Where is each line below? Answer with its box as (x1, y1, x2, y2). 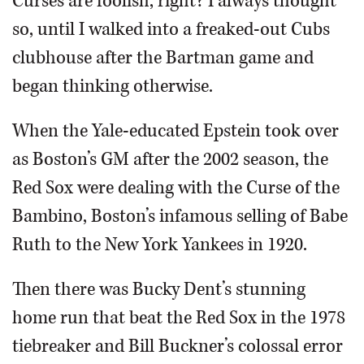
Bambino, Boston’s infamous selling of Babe (12, 204, 348, 229)
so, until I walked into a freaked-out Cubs (12, 17, 330, 42)
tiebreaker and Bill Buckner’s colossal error (12, 334, 343, 359)
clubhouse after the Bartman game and (12, 45, 314, 71)
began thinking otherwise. (12, 74, 213, 99)
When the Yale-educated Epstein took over (12, 119, 339, 144)
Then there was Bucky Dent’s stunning (12, 277, 305, 302)
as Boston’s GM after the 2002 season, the (12, 147, 328, 172)
